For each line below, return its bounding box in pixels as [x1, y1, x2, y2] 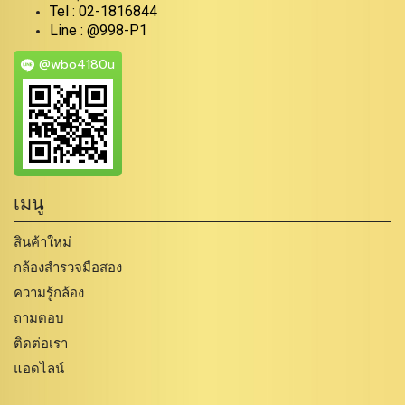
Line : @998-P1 [50, 21, 147, 39]
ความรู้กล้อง [14, 283, 84, 301]
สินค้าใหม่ [14, 232, 71, 250]
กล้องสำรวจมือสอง [14, 258, 122, 276]
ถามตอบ [14, 308, 64, 326]
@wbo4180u [34, 54, 115, 74]
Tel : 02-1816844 [50, 2, 157, 20]
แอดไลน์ [14, 359, 64, 377]
